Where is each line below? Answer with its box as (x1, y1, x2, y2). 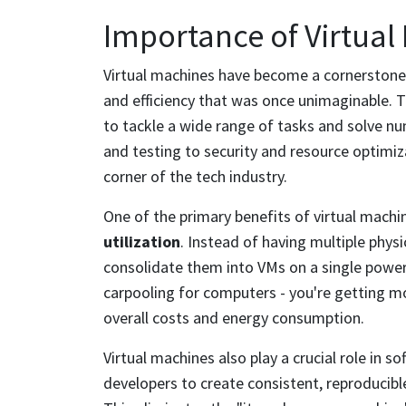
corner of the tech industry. (103, 165, 287, 187)
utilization (103, 230, 180, 252)
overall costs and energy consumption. (103, 306, 364, 328)
